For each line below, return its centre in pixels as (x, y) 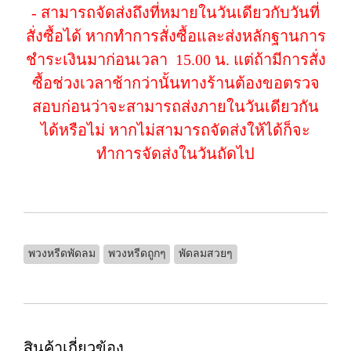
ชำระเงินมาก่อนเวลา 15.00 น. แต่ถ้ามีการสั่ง (175, 60)
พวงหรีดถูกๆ (137, 253)
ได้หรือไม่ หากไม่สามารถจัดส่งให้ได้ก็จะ (175, 130)
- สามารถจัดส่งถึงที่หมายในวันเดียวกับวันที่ (175, 13)
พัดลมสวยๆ (205, 253)
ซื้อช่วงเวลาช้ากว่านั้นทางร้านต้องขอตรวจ (175, 83)
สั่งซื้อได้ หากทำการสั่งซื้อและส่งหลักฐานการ (175, 36)
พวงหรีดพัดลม (62, 253)
